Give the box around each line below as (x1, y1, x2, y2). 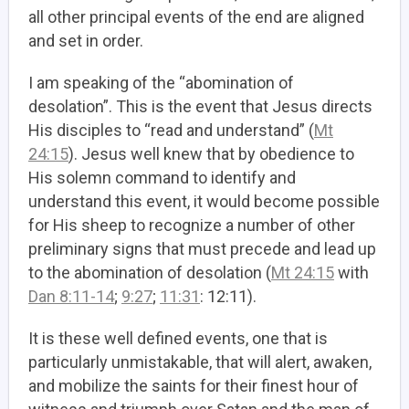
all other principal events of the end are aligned (28, 6, 364, 26)
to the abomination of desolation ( (28, 262, 271, 282)
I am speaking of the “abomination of (28, 72, 294, 92)
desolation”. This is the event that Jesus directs (28, 96, 372, 116)
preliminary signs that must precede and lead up (28, 238, 376, 258)
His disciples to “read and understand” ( (28, 120, 314, 140)
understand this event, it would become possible (28, 191, 380, 211)
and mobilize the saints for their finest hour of (28, 375, 359, 395)
